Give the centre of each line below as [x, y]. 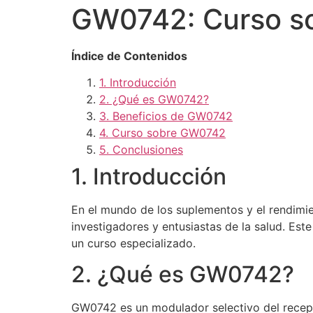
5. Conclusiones [141, 150]
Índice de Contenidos [129, 56]
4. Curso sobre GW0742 [162, 133]
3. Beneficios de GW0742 [166, 116]
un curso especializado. [133, 243]
